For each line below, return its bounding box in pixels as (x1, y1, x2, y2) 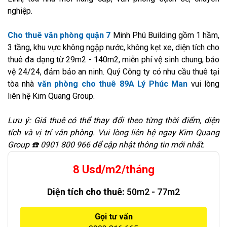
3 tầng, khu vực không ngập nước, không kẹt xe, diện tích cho (8, 42, 219, 52)
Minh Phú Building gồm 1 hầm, (110, 30, 220, 40)
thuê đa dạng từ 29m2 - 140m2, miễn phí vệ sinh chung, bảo (8, 54, 219, 64)
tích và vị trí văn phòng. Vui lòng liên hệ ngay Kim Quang (8, 127, 219, 137)
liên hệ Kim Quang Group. (8, 91, 97, 101)
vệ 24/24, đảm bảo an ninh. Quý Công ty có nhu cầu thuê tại (8, 66, 219, 77)
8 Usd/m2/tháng (72, 163, 155, 176)
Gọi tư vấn (94, 211, 133, 221)
